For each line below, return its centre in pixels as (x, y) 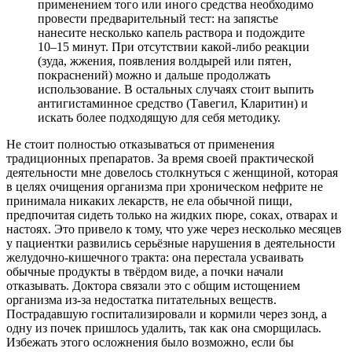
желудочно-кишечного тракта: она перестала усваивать (155, 258)
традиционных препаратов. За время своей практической (160, 159)
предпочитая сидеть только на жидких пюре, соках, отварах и (172, 215)
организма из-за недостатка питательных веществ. (141, 300)
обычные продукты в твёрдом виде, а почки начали (145, 272)
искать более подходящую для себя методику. (159, 118)
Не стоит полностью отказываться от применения (140, 145)
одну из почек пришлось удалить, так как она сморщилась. (164, 328)
